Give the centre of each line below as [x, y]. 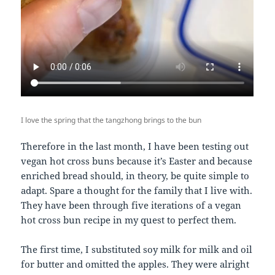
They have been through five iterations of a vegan [131, 205]
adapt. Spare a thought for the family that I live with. [137, 190]
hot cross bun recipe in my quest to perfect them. [129, 219]
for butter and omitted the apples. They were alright [135, 264]
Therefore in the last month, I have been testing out [135, 146]
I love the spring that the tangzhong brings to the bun [111, 120]
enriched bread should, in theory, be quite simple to [135, 175]
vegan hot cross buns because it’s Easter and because [137, 161]
